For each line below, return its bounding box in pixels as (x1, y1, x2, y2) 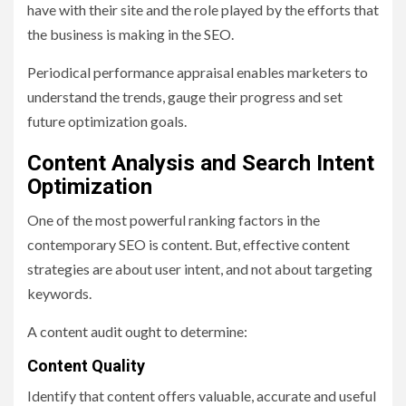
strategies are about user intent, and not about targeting (27, 260, 372, 278)
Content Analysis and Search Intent (27, 150, 374, 177)
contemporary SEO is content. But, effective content (27, 236, 350, 254)
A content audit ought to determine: (27, 323, 247, 341)
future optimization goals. (27, 112, 187, 130)
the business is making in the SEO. (27, 25, 234, 43)
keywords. (27, 285, 92, 303)
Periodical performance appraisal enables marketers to (27, 63, 368, 82)
